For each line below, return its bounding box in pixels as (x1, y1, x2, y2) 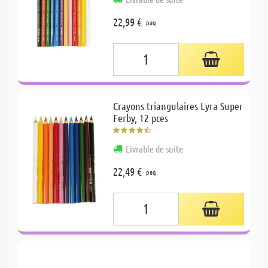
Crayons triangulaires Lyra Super (113, 99, 243, 112)
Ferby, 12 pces (113, 111, 169, 124)
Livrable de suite (126, 142, 184, 154)
